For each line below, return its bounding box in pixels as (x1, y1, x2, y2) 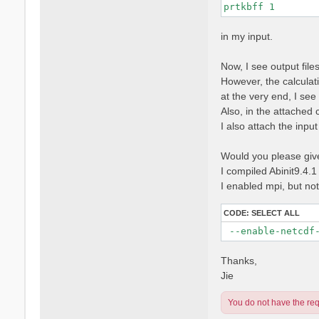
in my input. (220, 30, 273, 42)
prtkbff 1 (223, 1, 275, 13)
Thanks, (220, 254, 257, 266)
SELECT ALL (251, 208, 300, 217)
